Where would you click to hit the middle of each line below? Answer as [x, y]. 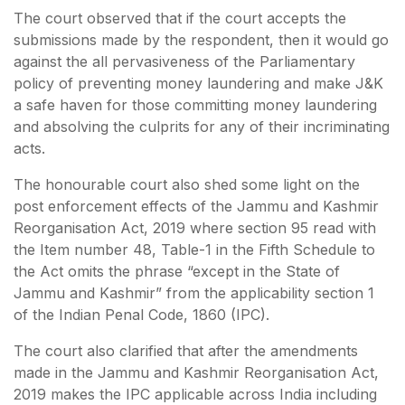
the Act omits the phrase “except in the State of [177, 271]
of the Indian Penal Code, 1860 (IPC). [141, 314]
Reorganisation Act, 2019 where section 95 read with [195, 227]
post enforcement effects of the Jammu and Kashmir [196, 206]
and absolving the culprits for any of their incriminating [202, 126]
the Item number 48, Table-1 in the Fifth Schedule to [194, 249]
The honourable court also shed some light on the [187, 184]
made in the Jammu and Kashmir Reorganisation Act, [196, 372]
